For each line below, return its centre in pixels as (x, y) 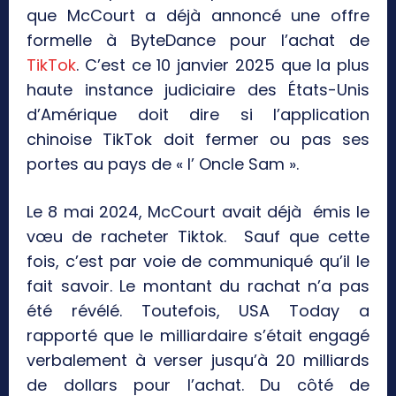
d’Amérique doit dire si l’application (198, 115)
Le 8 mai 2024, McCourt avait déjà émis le (198, 212)
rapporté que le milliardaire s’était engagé (198, 336)
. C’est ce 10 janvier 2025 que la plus (223, 65)
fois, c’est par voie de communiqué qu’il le (198, 262)
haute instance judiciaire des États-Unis (198, 90)
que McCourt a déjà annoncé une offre (198, 16)
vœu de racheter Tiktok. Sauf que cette (198, 237)
